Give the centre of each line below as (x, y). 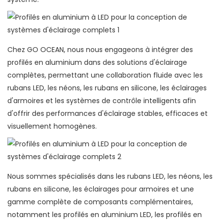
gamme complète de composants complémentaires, (100, 202)
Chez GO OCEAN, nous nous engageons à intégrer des (100, 50)
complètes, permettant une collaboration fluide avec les (105, 75)
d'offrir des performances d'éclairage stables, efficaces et (108, 114)
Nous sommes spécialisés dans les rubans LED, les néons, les (110, 177)
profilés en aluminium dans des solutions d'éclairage (97, 63)
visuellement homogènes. (52, 126)
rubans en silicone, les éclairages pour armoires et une (101, 189)
